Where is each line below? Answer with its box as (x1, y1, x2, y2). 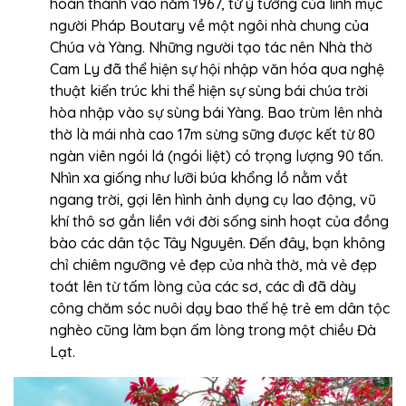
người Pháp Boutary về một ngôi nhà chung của (50, 16, 369, 35)
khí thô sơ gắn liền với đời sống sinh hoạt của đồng (50, 212, 389, 231)
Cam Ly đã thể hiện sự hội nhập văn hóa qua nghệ (50, 60, 384, 79)
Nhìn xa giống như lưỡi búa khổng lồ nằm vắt (50, 169, 348, 188)
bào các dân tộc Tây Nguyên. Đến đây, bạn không (50, 234, 385, 253)
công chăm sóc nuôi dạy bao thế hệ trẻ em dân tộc (50, 299, 390, 318)
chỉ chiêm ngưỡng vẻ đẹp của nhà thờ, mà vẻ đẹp (50, 256, 377, 275)
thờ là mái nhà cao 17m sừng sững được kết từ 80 (50, 125, 375, 144)
